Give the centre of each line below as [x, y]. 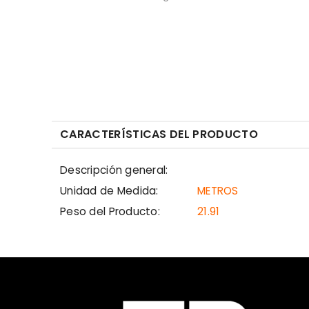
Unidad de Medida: [109, 191]
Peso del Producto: [110, 211]
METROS [218, 191]
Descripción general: [114, 170]
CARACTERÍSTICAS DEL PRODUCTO [159, 134]
